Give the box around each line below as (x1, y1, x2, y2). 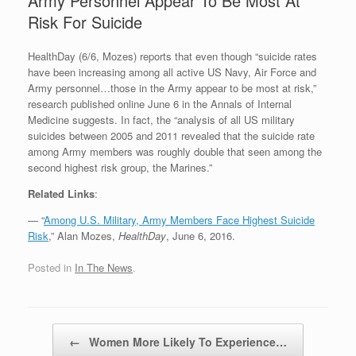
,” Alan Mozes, (48, 228, 118, 244)
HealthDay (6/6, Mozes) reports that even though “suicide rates (28, 48, 317, 64)
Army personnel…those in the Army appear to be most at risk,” (28, 80, 316, 96)
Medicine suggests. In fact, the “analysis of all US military (28, 112, 295, 128)
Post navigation (28, 323, 99, 339)
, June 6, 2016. (166, 228, 235, 244)
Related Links (28, 186, 95, 202)
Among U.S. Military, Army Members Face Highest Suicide (44, 212, 315, 228)
